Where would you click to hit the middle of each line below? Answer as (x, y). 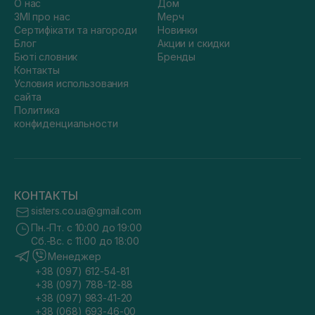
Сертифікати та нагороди (76, 30)
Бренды (177, 57)
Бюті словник (46, 57)
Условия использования (72, 83)
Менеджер (75, 256)
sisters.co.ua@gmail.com (86, 211)
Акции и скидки (194, 43)
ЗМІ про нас (42, 17)
